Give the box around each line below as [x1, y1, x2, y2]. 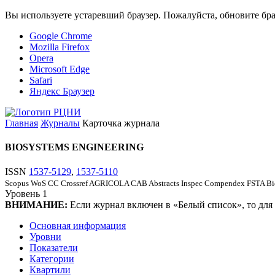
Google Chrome [29, 31, 92, 41]
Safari [29, 75, 52, 85]
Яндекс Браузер [29, 86, 95, 96]
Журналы [41, 118, 80, 128]
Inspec [181, 178, 203, 188]
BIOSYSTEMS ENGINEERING [5, 142, 144, 153]
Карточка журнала [82, 118, 160, 128]
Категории [29, 253, 74, 264]
